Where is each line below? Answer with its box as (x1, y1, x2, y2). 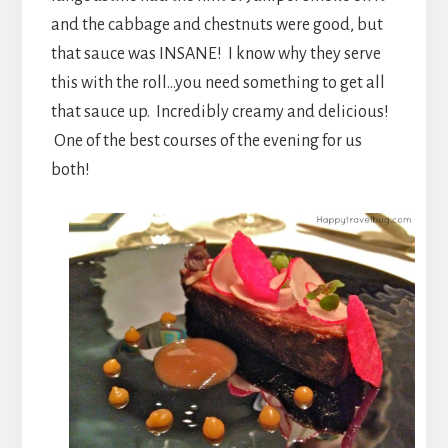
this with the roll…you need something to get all (50, 73, 385, 92)
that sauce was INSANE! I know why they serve (50, 44, 381, 63)
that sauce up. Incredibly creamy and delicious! (50, 102, 389, 121)
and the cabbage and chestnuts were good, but (50, 15, 383, 34)
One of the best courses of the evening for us (50, 131, 362, 150)
